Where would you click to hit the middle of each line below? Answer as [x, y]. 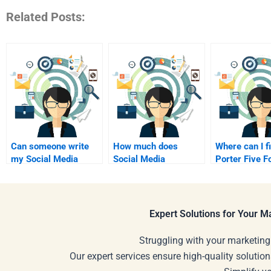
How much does [145, 146]
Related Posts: [46, 17]
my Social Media [44, 159]
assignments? [39, 184]
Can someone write [50, 146]
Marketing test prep [153, 171]
